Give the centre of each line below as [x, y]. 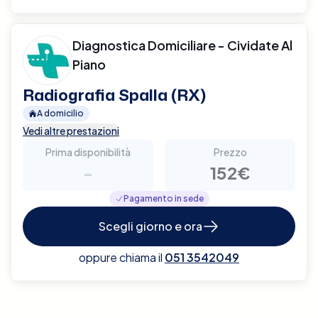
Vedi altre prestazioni [71, 130]
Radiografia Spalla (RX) [114, 94]
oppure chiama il [121, 257]
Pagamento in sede [163, 198]
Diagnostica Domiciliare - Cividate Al [182, 45]
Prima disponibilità [88, 152]
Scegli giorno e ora [150, 226]
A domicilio [60, 113]
